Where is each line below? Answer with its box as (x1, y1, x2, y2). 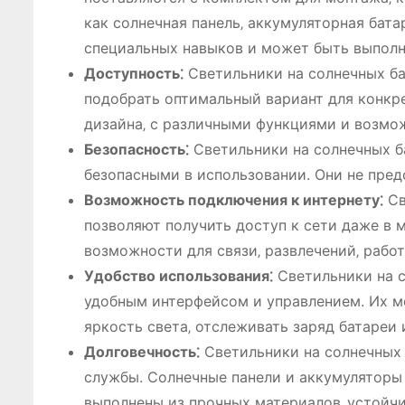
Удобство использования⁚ (84, 267, 273, 285)
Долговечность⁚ (84, 343, 200, 361)
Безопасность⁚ (84, 140, 189, 158)
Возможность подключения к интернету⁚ (84, 191, 383, 209)
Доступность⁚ (84, 64, 184, 82)
